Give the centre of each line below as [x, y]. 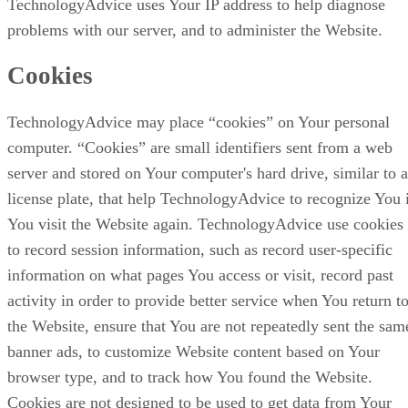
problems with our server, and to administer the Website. [195, 30]
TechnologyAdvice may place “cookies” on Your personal [199, 122]
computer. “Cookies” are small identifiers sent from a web [200, 147]
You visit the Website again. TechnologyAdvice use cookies [205, 224]
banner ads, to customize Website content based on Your [194, 351]
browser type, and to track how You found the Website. [190, 377]
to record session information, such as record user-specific [200, 249]
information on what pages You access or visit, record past [200, 275]
